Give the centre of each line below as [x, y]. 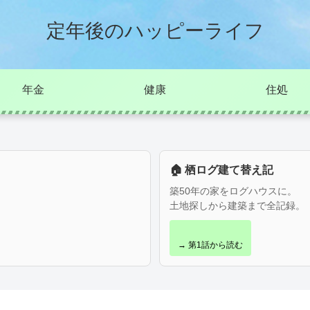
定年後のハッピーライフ [155, 31]
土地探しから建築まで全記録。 [237, 206]
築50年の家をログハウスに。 [233, 191]
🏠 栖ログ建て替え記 [221, 170]
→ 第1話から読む [210, 245]
